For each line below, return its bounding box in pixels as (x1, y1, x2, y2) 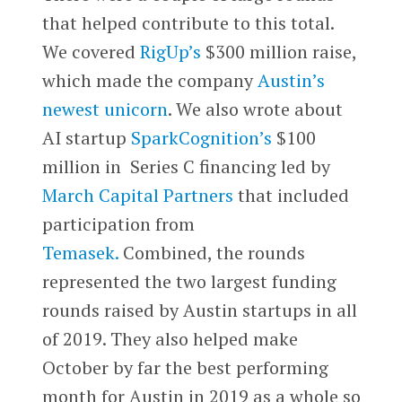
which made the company (41, 68, 258, 93)
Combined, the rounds (118, 240, 305, 266)
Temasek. (41, 240, 118, 266)
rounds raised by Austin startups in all (41, 298, 357, 323)
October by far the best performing (41, 355, 328, 380)
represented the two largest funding (41, 269, 336, 294)
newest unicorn (41, 97, 168, 122)
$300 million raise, (200, 39, 356, 65)
